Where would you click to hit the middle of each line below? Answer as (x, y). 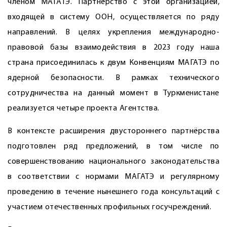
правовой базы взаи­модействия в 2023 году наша (113, 48)
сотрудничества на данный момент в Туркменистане (113, 93)
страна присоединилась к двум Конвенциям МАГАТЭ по (113, 63)
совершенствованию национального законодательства (113, 162)
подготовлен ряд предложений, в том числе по (113, 146)
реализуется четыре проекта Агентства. (84, 108)
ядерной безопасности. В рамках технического (113, 78)
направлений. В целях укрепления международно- (113, 32)
